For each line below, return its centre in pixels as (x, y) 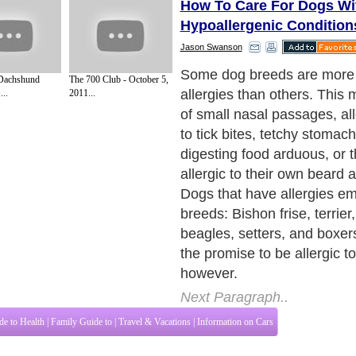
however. (209, 273)
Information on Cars (235, 321)
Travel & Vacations (155, 321)
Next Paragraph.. (234, 297)
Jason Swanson (211, 46)
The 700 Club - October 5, (118, 80)
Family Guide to (81, 321)
